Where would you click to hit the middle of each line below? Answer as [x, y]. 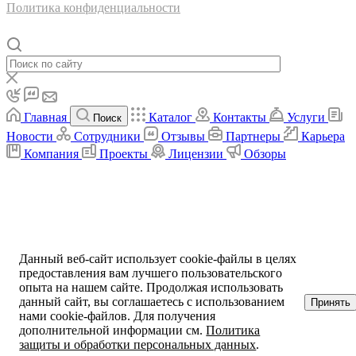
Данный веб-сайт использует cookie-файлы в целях [158, 259]
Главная [45, 117]
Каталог [170, 117]
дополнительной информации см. [113, 330]
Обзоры [265, 153]
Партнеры [253, 136]
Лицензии [196, 153]
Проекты [124, 153]
